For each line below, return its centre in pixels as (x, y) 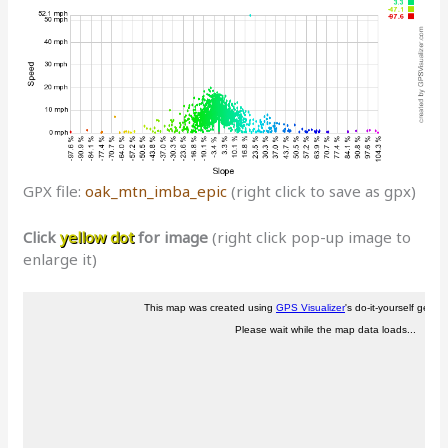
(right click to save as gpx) (322, 191)
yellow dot (97, 237)
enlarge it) (60, 259)
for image (171, 237)
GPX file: (54, 191)
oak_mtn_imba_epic (156, 191)
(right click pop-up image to (310, 237)
